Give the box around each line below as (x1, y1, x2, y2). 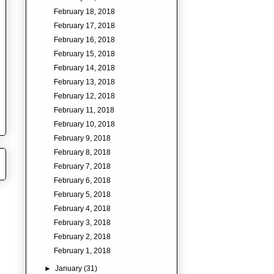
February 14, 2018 (53, 63, 115, 72)
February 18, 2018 (53, 7, 115, 16)
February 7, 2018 (53, 161, 111, 171)
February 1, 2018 (53, 246, 111, 255)
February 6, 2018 (53, 176, 111, 185)
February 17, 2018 (53, 21, 115, 30)
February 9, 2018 (53, 133, 111, 143)
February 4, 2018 (53, 204, 111, 213)
